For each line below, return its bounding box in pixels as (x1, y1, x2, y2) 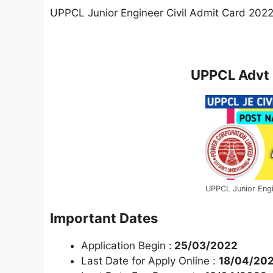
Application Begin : (81, 239, 172, 252)
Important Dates (50, 210, 158, 226)
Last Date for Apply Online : (81, 254, 219, 267)
